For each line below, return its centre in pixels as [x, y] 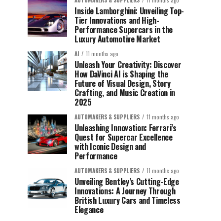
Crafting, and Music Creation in [125, 93]
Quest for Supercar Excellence [124, 137]
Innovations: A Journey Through [125, 191]
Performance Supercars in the [124, 30]
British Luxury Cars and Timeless [128, 200]
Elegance [89, 210]
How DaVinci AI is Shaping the [121, 74]
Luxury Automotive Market [117, 39]
